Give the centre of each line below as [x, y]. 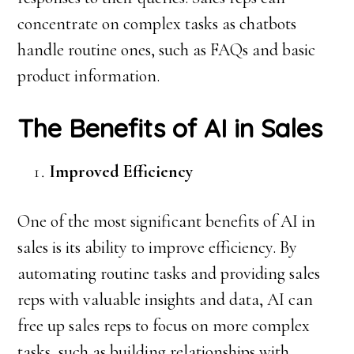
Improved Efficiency [121, 171]
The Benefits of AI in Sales [170, 128]
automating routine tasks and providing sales [169, 273]
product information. [89, 76]
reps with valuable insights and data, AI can [166, 299]
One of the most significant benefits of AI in [167, 221]
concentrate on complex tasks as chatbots [157, 24]
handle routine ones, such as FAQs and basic [167, 50]
